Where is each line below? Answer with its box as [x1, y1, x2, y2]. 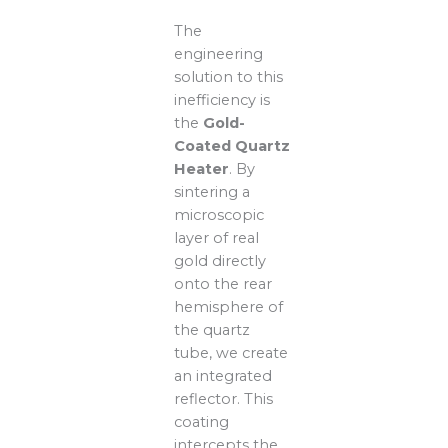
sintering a [174, 182, 251, 201]
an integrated [174, 366, 273, 385]
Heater [174, 159, 230, 178]
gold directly [174, 251, 267, 270]
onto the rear [174, 274, 273, 293]
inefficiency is [174, 90, 271, 109]
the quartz [174, 320, 251, 339]
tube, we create [174, 343, 289, 362]
